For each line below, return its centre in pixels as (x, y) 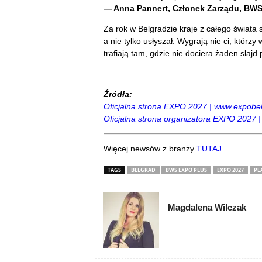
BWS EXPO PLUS (186, 170)
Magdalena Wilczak (207, 207)
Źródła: (118, 94)
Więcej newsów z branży (150, 148)
